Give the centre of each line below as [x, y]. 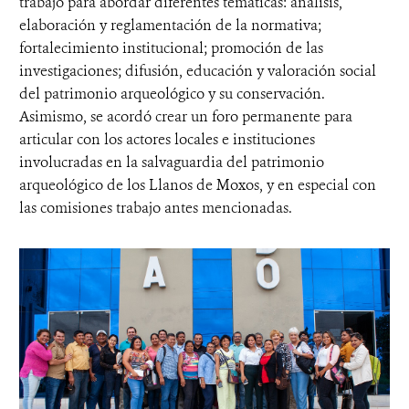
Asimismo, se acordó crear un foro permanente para [186, 116]
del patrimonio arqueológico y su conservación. [172, 93]
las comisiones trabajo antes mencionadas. [156, 207]
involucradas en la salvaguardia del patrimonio [172, 162]
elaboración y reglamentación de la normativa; [170, 25]
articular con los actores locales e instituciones [167, 139]
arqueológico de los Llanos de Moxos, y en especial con [198, 184]
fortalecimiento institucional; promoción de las [171, 47]
